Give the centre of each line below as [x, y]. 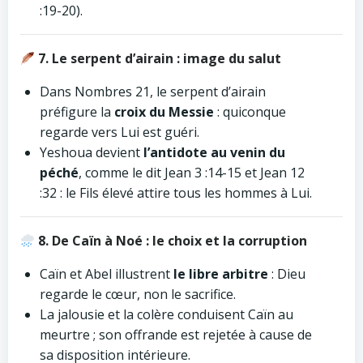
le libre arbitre [221, 274]
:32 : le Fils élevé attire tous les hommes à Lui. [176, 193]
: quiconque [250, 112]
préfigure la [77, 112]
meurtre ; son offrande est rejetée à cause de [176, 335]
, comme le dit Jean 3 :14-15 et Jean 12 [192, 173]
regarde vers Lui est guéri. [120, 132]
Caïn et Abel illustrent [107, 274]
